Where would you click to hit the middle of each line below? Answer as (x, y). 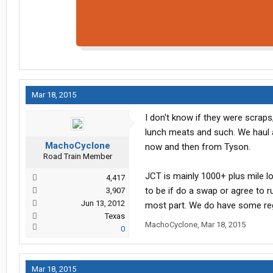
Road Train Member (77, 157)
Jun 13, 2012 (103, 204)
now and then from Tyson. (198, 147)
